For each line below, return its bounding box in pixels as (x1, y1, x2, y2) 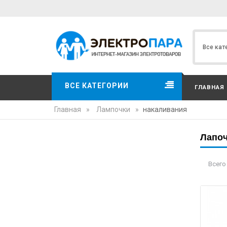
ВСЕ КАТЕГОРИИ (65, 81, 129, 90)
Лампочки (96, 105, 130, 113)
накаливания (143, 105, 187, 113)
